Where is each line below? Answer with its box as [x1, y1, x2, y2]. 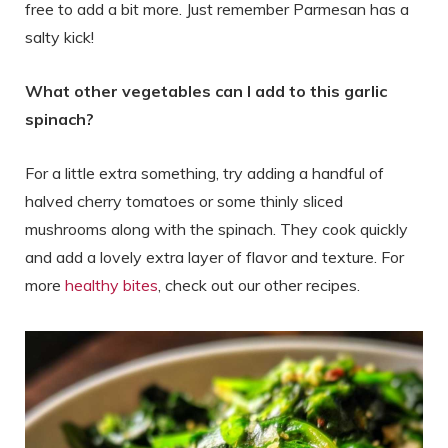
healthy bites [65, 274, 158, 295]
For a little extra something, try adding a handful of [25, 162, 384, 183]
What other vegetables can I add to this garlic [25, 80, 387, 101]
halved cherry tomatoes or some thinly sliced [25, 190, 343, 211]
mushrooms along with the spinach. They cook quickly [25, 218, 408, 239]
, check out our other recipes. [158, 274, 360, 295]
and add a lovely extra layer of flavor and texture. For [25, 246, 404, 267]
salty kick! [25, 26, 94, 47]
